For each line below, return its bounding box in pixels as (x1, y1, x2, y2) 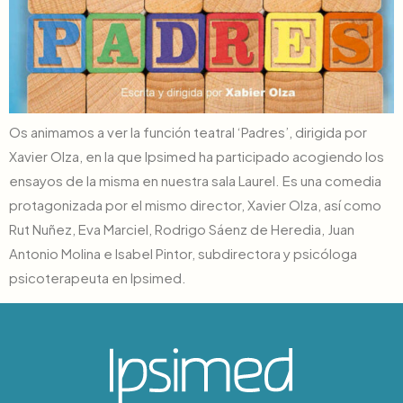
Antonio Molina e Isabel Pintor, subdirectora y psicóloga (9, 245, 357, 263)
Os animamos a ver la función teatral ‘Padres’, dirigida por (9, 123, 367, 141)
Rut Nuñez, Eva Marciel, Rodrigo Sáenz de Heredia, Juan (9, 220, 354, 238)
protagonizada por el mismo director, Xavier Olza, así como (9, 196, 381, 214)
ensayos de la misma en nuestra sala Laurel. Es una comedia (9, 172, 381, 190)
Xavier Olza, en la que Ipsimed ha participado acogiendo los (9, 148, 384, 166)
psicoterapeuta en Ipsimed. (9, 269, 186, 287)
